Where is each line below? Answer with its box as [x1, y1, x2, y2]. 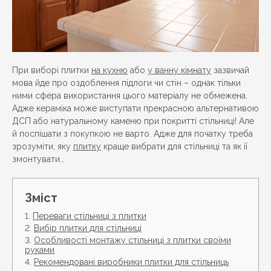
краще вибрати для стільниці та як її [101, 142, 247, 151]
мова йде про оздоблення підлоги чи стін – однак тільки [12, 78, 241, 88]
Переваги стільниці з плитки [33, 211, 146, 221]
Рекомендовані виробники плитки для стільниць [34, 257, 229, 267]
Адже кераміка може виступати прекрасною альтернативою [12, 103, 259, 113]
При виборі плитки [12, 65, 91, 75]
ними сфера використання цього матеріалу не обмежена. [12, 91, 247, 100]
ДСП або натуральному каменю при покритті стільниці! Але [12, 116, 254, 126]
